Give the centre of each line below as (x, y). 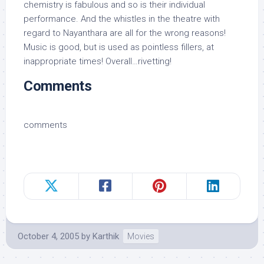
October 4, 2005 (48, 236)
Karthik (106, 236)
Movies (141, 236)
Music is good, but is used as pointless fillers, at (119, 47)
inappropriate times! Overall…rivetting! (98, 61)
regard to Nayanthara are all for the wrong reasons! (125, 33)
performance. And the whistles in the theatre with (122, 19)
